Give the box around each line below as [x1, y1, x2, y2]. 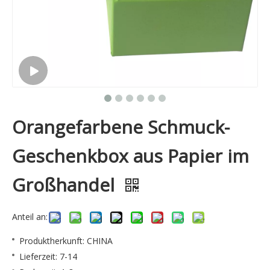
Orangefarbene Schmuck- [12, 115, 230, 139]
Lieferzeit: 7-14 [19, 251, 77, 262]
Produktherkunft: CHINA [19, 235, 113, 246]
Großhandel [12, 172, 119, 197]
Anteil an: [12, 211, 48, 222]
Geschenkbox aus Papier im [12, 143, 249, 168]
